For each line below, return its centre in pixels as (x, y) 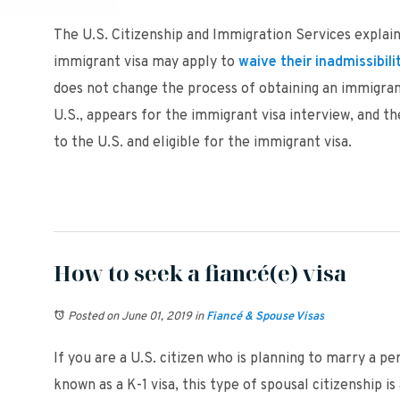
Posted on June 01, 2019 (130, 317)
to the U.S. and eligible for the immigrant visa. (203, 143)
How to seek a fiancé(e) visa (200, 273)
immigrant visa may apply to (146, 62)
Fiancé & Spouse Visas (265, 317)
